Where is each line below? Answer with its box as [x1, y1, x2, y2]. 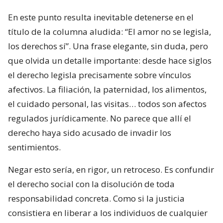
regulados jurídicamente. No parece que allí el [8, 112, 191, 124]
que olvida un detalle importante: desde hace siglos [8, 54, 212, 66]
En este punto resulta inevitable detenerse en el [8, 11, 194, 23]
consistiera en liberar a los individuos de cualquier [8, 207, 208, 219]
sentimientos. [8, 141, 61, 153]
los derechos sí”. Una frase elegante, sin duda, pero [8, 40, 208, 52]
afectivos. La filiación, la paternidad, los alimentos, [8, 83, 207, 95]
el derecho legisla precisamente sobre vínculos [8, 69, 191, 81]
